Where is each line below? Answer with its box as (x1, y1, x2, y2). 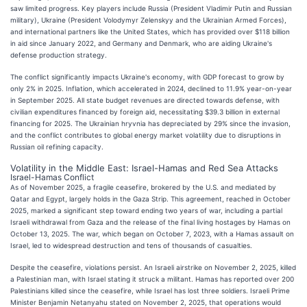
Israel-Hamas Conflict (10, 171, 94, 182)
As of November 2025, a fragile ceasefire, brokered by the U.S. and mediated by (10, 182, 276, 191)
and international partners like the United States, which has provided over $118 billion (10, 27, 290, 36)
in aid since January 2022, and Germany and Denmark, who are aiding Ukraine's (10, 38, 272, 47)
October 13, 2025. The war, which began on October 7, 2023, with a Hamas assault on (10, 229, 294, 238)
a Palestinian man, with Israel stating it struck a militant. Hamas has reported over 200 (10, 274, 294, 283)
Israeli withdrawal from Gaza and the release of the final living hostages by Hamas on (10, 217, 291, 226)
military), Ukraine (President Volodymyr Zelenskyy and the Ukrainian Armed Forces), (10, 15, 286, 24)
